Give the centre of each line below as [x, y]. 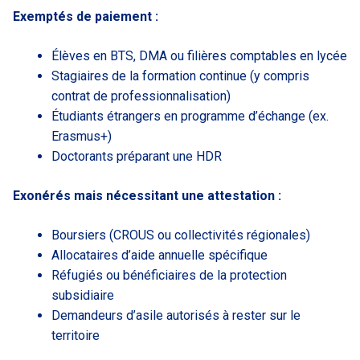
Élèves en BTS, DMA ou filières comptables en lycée [199, 56]
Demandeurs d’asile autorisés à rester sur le [176, 316]
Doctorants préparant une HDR [137, 157]
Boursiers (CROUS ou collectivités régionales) [181, 235]
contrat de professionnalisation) [141, 96]
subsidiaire [83, 296]
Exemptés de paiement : [86, 17]
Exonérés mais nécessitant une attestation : [147, 196]
